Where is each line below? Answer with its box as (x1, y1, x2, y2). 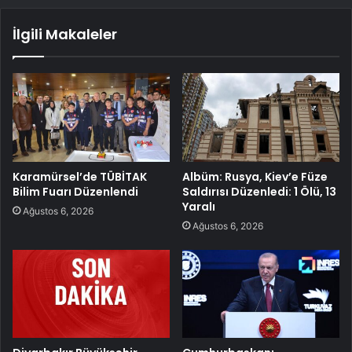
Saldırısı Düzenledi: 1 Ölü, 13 (182, 183, 336, 200)
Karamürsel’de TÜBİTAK (13, 168, 147, 185)
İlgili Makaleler (13, 24, 117, 44)
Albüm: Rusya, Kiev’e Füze (182, 168, 328, 185)
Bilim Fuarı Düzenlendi (13, 183, 138, 200)
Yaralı (182, 198, 215, 214)
